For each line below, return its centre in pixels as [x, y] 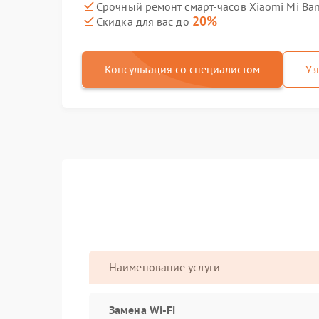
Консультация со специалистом [182, 69]
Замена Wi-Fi [142, 309]
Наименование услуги [164, 267]
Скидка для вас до [144, 21]
